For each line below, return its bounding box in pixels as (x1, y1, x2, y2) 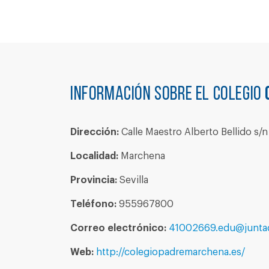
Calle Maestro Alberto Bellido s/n (119, 127, 268, 137)
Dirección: (70, 127, 119, 137)
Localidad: (70, 151, 118, 161)
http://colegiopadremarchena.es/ (96, 247, 245, 257)
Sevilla (117, 175, 148, 185)
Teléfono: (70, 199, 116, 209)
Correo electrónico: (70, 223, 166, 233)
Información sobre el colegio (70, 85, 265, 104)
